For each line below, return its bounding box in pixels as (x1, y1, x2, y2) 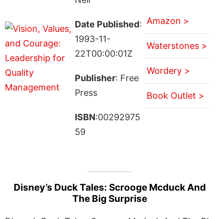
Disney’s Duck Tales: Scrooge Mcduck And (13, 181, 206, 193)
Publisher (74, 72, 115, 83)
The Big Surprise (72, 193, 147, 204)
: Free (115, 72, 139, 83)
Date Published (74, 19, 139, 29)
